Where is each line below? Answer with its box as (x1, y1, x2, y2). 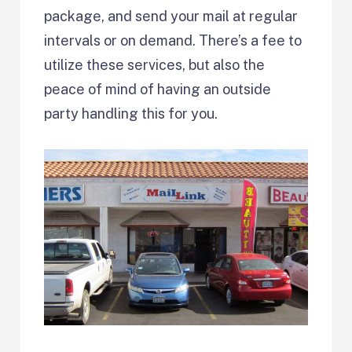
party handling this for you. (44, 105, 218, 123)
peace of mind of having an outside (44, 81, 272, 98)
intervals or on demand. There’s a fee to (44, 32, 302, 49)
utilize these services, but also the (44, 57, 266, 74)
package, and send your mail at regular (44, 8, 299, 25)
